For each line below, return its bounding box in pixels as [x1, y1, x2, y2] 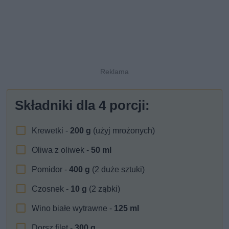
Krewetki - [32, 125, 71, 135]
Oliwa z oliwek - [32, 145, 91, 155]
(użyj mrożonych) [91, 125, 155, 135]
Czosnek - [32, 184, 71, 194]
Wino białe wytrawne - [32, 203, 114, 213]
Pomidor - [32, 164, 70, 174]
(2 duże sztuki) [90, 164, 145, 174]
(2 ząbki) [87, 184, 121, 194]
